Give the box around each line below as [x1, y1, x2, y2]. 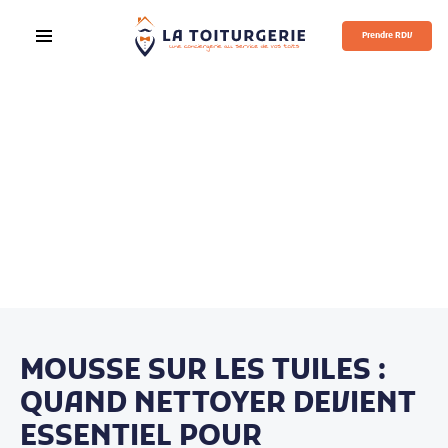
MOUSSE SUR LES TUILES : [20, 354, 386, 391]
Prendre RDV [361, 31, 413, 42]
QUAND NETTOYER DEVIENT [20, 387, 416, 424]
